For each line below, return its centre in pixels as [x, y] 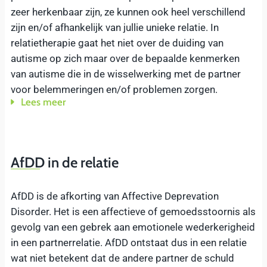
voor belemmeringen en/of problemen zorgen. [114, 89]
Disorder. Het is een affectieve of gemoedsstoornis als [133, 212]
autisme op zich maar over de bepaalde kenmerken [125, 58]
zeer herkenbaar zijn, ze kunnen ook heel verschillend [128, 12]
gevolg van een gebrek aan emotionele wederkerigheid [133, 227]
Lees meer [43, 102]
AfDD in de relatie [65, 163]
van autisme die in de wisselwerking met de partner [126, 74]
